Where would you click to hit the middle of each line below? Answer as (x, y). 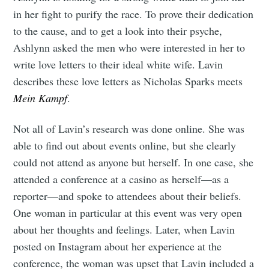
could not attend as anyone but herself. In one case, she (134, 162)
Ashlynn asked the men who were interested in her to (129, 47)
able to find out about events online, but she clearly (125, 145)
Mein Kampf (41, 98)
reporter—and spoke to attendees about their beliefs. (128, 195)
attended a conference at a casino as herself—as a (121, 179)
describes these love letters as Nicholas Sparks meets (128, 81)
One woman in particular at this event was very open (128, 212)
